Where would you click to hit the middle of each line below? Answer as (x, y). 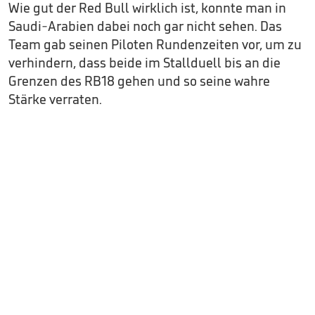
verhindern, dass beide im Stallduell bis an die (144, 63)
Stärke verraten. (55, 99)
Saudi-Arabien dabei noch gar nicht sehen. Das (145, 26)
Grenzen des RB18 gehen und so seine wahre (139, 81)
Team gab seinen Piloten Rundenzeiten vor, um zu (155, 45)
